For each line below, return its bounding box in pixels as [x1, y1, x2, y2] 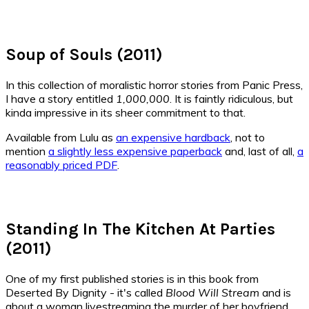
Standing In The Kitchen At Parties [6, 219, 275, 239]
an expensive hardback [116, 130, 230, 144]
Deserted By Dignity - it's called [6, 286, 166, 300]
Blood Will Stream [166, 286, 262, 300]
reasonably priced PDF [6, 157, 117, 172]
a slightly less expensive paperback [48, 143, 222, 158]
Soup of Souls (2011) [6, 44, 163, 64]
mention [6, 143, 48, 158]
